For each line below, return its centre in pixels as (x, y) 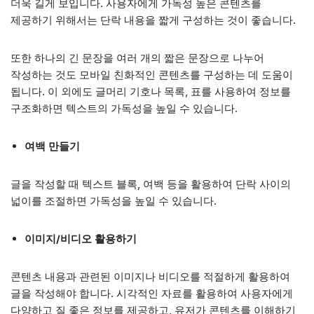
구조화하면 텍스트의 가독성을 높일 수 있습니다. (124, 108)
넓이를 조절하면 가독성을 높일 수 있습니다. (114, 201)
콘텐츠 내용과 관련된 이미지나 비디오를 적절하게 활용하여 (150, 277)
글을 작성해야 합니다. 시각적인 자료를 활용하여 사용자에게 (152, 293)
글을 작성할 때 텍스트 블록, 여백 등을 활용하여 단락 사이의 (151, 184)
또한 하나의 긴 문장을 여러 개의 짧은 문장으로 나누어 (137, 58)
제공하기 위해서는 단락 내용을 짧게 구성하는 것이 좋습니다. (153, 20)
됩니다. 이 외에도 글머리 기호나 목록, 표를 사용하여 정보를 (151, 91)
